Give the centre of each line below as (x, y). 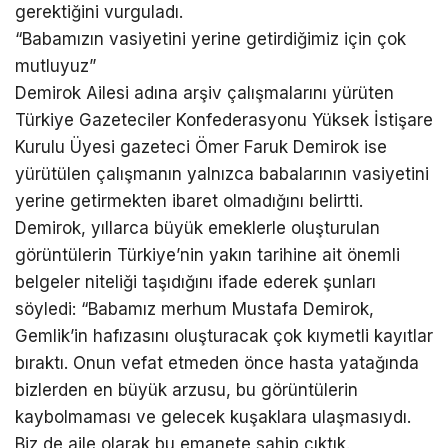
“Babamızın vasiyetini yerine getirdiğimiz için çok (210, 38)
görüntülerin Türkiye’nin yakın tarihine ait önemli (207, 254)
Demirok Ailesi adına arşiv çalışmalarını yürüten (204, 92)
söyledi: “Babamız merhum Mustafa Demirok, (194, 308)
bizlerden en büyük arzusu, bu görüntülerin (186, 389)
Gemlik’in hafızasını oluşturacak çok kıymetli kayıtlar (224, 335)
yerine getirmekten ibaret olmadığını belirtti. (189, 200)
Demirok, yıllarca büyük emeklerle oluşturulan (197, 227)
